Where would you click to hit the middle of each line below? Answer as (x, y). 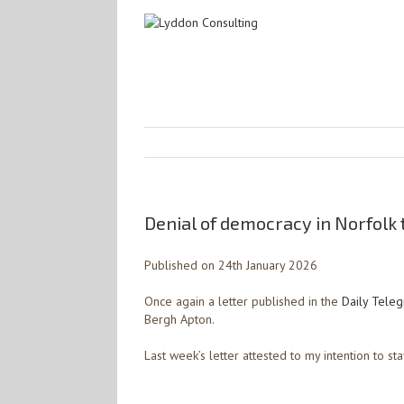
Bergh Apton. (179, 319)
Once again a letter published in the (243, 301)
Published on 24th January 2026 (231, 265)
